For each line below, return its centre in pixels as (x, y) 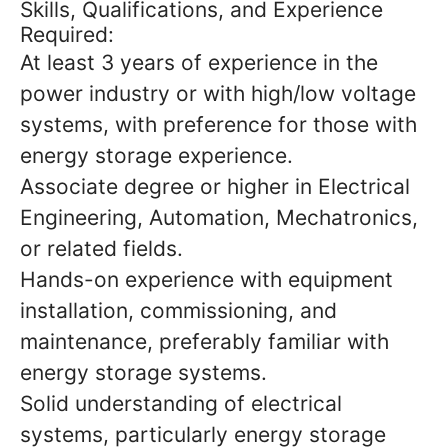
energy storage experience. (156, 155)
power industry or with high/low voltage (218, 93)
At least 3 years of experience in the (199, 62)
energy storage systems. (143, 372)
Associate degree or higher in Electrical (215, 186)
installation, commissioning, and (178, 310)
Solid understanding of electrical (181, 403)
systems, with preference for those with (218, 124)
